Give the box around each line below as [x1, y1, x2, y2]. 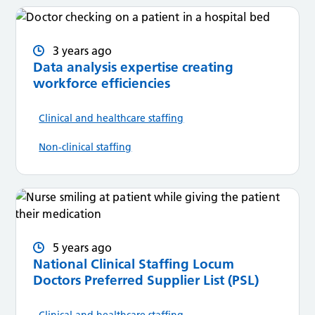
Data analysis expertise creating [33, 58, 234, 75]
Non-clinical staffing [39, 140, 132, 153]
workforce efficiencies [33, 75, 171, 91]
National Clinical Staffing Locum [33, 255, 235, 272]
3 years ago [53, 43, 112, 58]
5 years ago [53, 240, 112, 255]
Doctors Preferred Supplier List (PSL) [33, 271, 259, 288]
